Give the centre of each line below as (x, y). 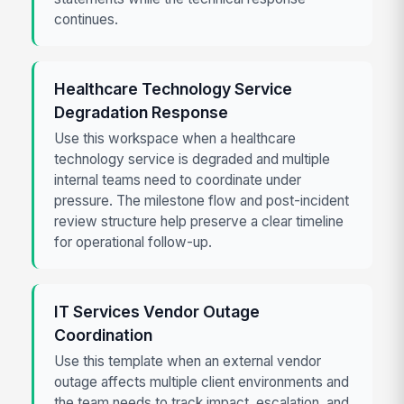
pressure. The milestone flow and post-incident (202, 201)
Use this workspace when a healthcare (175, 139)
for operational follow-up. (133, 243)
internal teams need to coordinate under (178, 180)
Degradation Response (142, 112)
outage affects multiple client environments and (202, 382)
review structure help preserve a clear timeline (199, 222)
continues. (87, 20)
